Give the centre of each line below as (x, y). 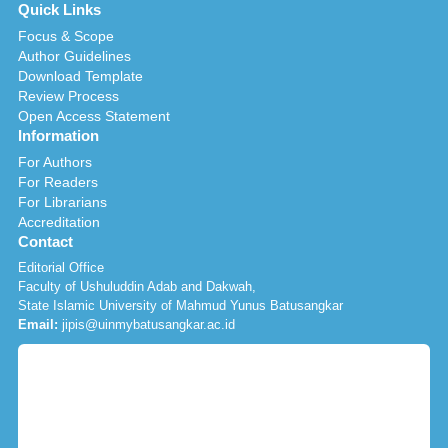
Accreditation (59, 222)
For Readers (58, 182)
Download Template (80, 76)
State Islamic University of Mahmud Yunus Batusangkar (180, 306)
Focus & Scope (66, 36)
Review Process (68, 96)
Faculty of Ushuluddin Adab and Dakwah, (137, 287)
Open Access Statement (94, 116)
